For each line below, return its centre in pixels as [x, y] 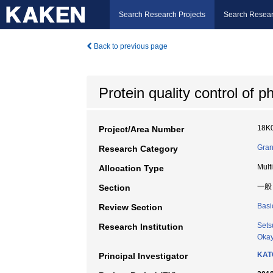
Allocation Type [131, 168]
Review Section [131, 207]
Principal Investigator [143, 256]
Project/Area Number [141, 129]
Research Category [138, 149]
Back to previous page [130, 46]
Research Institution [141, 227]
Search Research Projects [162, 15]
